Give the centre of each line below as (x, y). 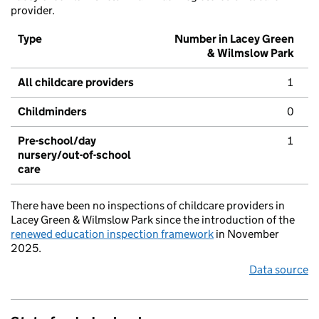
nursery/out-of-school (74, 155)
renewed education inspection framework (112, 234)
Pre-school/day (57, 141)
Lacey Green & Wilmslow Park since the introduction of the (153, 220)
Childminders (52, 112)
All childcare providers (76, 83)
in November (246, 234)
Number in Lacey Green (234, 39)
